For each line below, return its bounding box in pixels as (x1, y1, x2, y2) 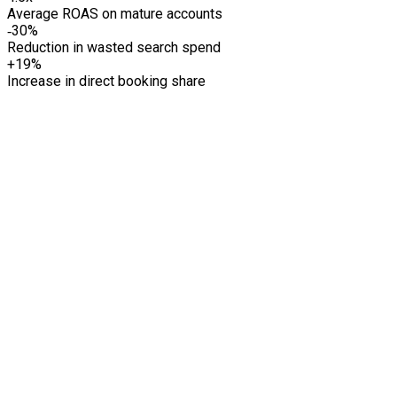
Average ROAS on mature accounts (7, 4, 222, 22)
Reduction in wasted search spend (7, 38, 221, 56)
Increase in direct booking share (7, 72, 206, 90)
